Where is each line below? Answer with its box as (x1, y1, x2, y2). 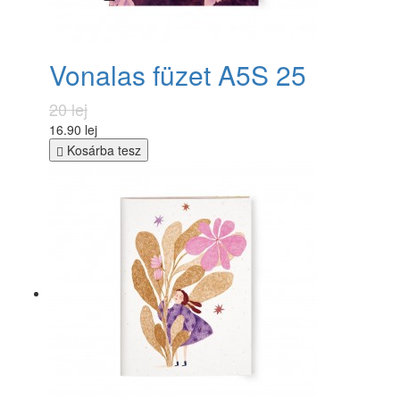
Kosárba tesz (63, 140, 141, 159)
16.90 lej (49, 120, 97, 138)
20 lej (49, 96, 87, 121)
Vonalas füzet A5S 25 (49, 54, 306, 94)
